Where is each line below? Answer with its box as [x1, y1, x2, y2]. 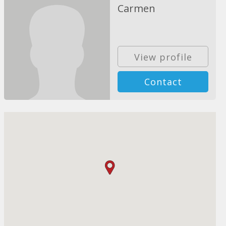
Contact [144, 75, 182, 88]
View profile [134, 50, 192, 63]
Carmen [118, 2, 156, 15]
